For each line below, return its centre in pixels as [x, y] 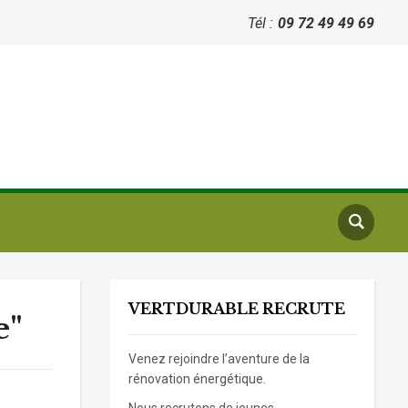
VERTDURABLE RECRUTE [237, 309]
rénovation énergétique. [198, 379]
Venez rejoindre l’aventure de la [219, 359]
